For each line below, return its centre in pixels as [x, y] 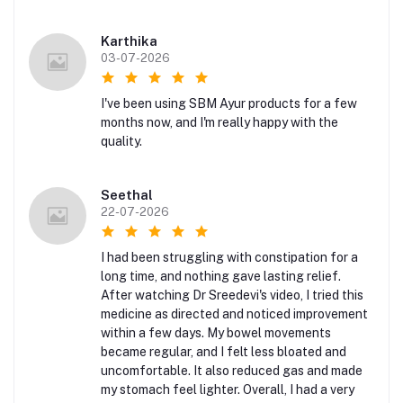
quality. [121, 142]
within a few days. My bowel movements [216, 333]
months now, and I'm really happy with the [219, 123]
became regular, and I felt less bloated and [224, 352]
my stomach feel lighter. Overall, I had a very [228, 390]
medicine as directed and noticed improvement [234, 314]
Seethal [127, 195]
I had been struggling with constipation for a [229, 258]
